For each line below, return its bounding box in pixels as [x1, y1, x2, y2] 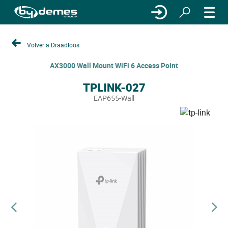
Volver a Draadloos [27, 40, 79, 49]
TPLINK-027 [82, 80, 146, 95]
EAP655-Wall [94, 93, 134, 103]
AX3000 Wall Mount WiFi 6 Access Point [50, 61, 178, 70]
